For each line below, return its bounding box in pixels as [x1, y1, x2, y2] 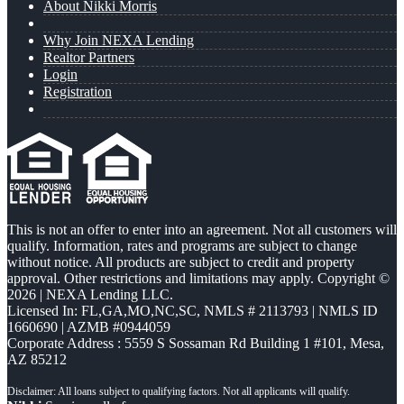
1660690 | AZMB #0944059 [7, 319, 170, 335]
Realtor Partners [43, 50, 134, 66]
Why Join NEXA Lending [43, 32, 194, 49]
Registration [43, 84, 112, 100]
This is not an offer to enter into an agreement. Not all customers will [7, 222, 397, 238]
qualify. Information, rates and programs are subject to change [7, 238, 357, 254]
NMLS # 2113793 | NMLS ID [204, 303, 378, 319]
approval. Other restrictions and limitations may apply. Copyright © [7, 271, 390, 287]
